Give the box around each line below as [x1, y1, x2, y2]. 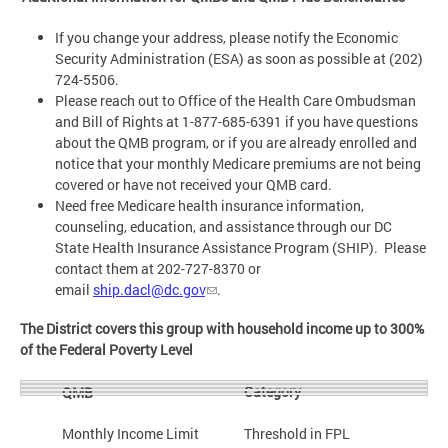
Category [244, 381, 305, 401]
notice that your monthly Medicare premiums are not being [55, 154, 421, 174]
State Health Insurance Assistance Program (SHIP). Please [55, 238, 426, 258]
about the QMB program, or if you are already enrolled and [55, 133, 417, 153]
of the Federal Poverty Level [20, 339, 196, 359]
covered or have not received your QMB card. [55, 175, 335, 195]
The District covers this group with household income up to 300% [20, 318, 424, 338]
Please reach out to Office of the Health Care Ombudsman [55, 91, 416, 111]
